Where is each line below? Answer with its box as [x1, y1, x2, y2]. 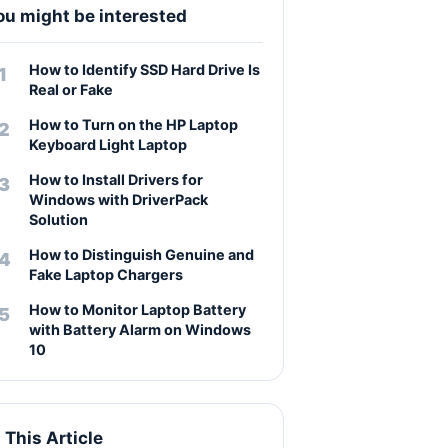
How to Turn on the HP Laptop [29, 116, 238, 133]
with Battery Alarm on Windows [29, 321, 251, 338]
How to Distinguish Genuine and [29, 246, 254, 263]
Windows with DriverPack [29, 191, 208, 208]
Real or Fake [29, 81, 113, 98]
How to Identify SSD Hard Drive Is [29, 61, 260, 78]
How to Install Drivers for [29, 171, 203, 188]
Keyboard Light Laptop [29, 136, 187, 153]
